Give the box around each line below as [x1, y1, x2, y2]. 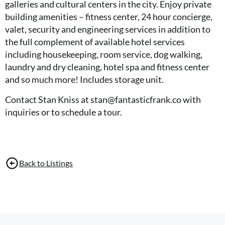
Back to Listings [19, 158, 73, 168]
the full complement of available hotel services [5, 36, 185, 47]
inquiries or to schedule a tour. [5, 106, 122, 118]
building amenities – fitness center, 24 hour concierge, [5, 11, 212, 22]
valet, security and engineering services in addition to [5, 24, 210, 35]
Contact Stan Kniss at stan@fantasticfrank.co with [5, 94, 201, 105]
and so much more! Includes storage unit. [5, 74, 164, 85]
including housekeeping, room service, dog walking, [5, 49, 202, 60]
